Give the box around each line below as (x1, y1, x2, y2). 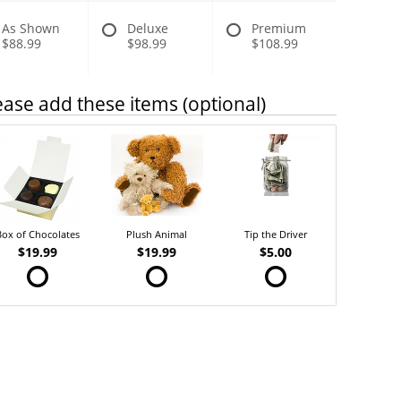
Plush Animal (126, 226, 188, 241)
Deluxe (127, 20, 169, 37)
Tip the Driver (244, 226, 308, 241)
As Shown (2, 20, 61, 37)
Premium (252, 20, 307, 37)
